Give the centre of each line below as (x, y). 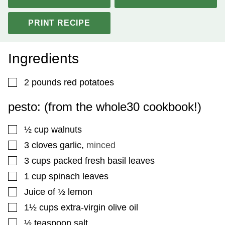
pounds (46, 83)
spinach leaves (79, 177)
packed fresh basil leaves (104, 161)
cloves (44, 145)
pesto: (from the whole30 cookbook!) (105, 107)
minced (101, 145)
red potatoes (89, 83)
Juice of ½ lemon (58, 192)
